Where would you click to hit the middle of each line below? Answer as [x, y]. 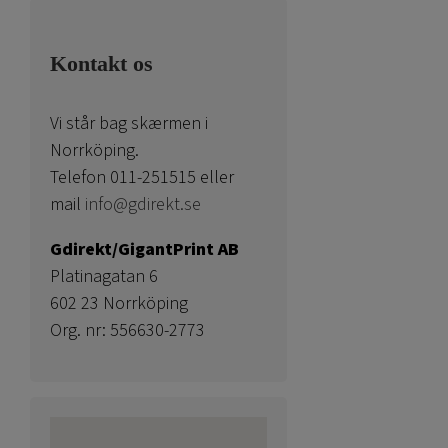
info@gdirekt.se [143, 204]
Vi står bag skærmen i [129, 123]
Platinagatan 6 [104, 276]
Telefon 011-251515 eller [142, 177]
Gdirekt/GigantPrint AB [144, 249]
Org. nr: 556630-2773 [127, 330]
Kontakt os [101, 64]
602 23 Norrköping [119, 303]
